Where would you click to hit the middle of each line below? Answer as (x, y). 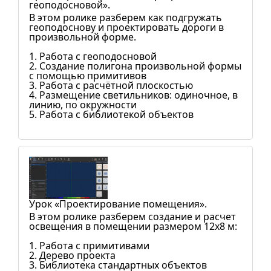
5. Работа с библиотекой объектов (111, 114)
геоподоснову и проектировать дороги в (126, 27)
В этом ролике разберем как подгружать (126, 18)
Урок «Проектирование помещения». (118, 204)
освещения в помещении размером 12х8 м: (133, 226)
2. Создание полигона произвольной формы (135, 66)
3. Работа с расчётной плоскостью (111, 85)
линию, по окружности (83, 105)
